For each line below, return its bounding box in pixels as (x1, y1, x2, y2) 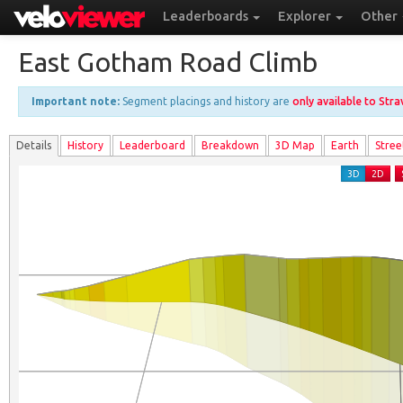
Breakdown (201, 139, 259, 151)
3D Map (275, 139, 315, 151)
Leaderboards (162, 9, 251, 23)
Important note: (31, 95, 120, 107)
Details (16, 139, 51, 151)
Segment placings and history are (120, 95, 292, 107)
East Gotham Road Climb (18, 47, 318, 77)
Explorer (277, 9, 334, 23)
